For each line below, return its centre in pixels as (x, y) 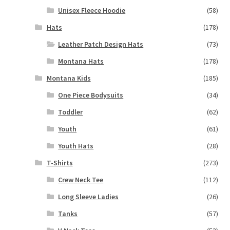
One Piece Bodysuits (91, 95)
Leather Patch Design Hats (101, 44)
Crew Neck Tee (81, 180)
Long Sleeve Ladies (89, 197)
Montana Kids (69, 78)
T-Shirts (60, 163)
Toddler (71, 112)
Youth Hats (76, 146)
